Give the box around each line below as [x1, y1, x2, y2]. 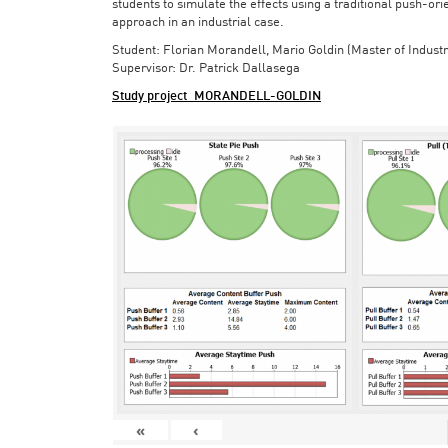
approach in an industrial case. [112, 15, 284, 29]
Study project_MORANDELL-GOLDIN [112, 89, 321, 103]
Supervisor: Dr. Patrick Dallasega [112, 61, 300, 75]
